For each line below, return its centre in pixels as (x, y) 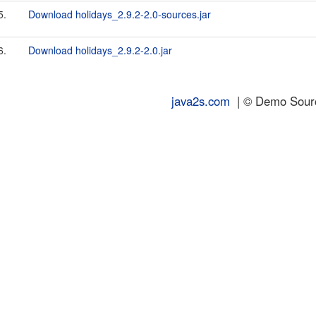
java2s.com (201, 101)
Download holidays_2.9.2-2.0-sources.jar (120, 14)
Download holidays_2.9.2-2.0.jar (100, 50)
